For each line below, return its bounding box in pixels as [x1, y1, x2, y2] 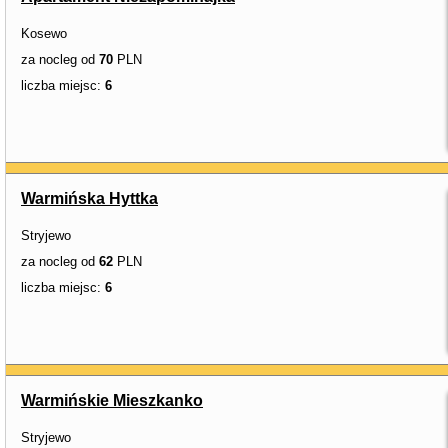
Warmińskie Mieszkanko [21, 392, 203, 409]
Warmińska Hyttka [21, 190, 158, 207]
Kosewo [21, 26, 67, 41]
